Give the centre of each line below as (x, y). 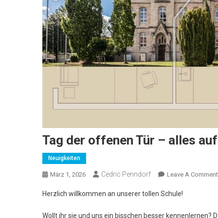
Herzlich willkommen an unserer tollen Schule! (113, 194)
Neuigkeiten (64, 158)
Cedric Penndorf (126, 174)
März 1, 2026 (68, 175)
